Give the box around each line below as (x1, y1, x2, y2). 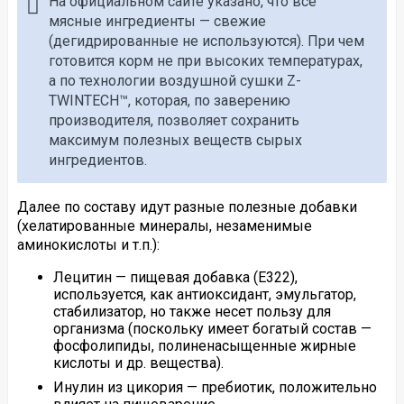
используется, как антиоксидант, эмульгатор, (52, 286, 356, 304)
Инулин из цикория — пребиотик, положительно (52, 379, 377, 397)
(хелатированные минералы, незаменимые (16, 217, 312, 235)
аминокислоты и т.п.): (16, 236, 160, 254)
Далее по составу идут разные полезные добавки (16, 198, 357, 216)
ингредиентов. (48, 151, 147, 170)
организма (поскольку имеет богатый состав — (52, 320, 372, 338)
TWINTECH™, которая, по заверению (48, 92, 290, 110)
